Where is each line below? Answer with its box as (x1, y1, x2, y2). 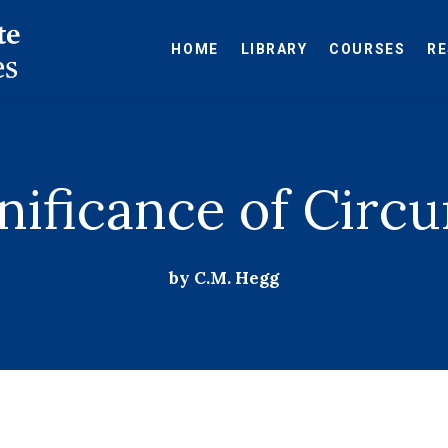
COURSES (329, 40, 406, 57)
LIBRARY (240, 40, 308, 57)
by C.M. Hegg (169, 267, 279, 290)
